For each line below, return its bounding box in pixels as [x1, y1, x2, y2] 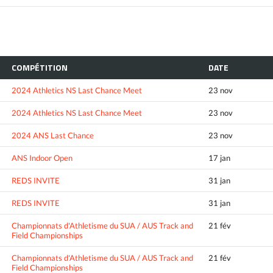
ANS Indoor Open [12, 152, 73, 163]
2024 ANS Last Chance [12, 130, 94, 140]
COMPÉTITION [12, 60, 68, 74]
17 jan [208, 152, 230, 163]
